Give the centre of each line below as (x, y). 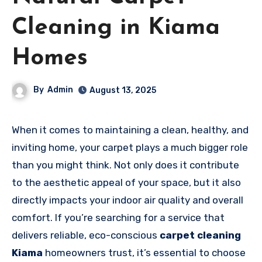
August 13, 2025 (123, 91)
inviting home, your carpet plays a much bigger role (130, 148)
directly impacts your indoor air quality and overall (127, 200)
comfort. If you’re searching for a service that (118, 218)
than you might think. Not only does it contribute (125, 165)
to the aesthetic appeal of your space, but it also (126, 183)
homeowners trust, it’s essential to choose (144, 253)
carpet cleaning (200, 235)
